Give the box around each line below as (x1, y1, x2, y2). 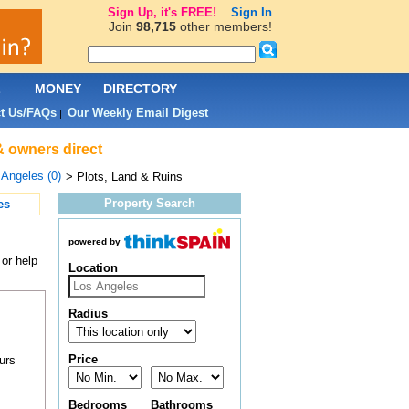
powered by (68, 236, 121, 247)
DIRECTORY (103, 81, 177, 96)
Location (68, 261, 118, 276)
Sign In (230, 5, 272, 19)
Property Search (103, 196, 195, 210)
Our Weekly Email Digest (67, 106, 208, 120)
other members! (175, 19, 272, 34)
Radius (68, 307, 108, 321)
